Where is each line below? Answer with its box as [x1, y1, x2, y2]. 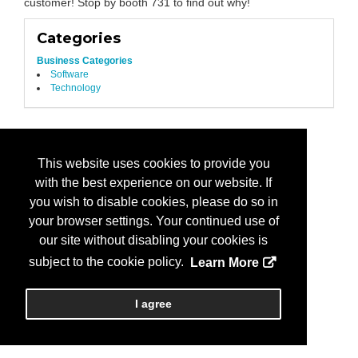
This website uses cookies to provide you [37, 157, 270, 171]
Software [50, 69, 89, 80]
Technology [50, 82, 101, 93]
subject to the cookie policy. [29, 255, 188, 269]
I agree [135, 297, 172, 311]
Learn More [189, 255, 259, 269]
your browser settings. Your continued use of [28, 214, 279, 229]
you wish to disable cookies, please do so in [29, 195, 278, 209]
